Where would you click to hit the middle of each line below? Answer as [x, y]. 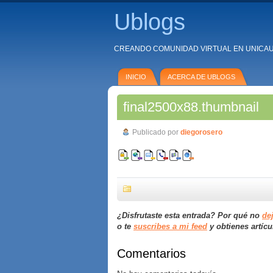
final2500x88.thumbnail [191, 107]
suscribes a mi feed [170, 226]
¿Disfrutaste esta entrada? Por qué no [190, 215]
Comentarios [151, 253]
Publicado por [156, 132]
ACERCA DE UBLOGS [201, 77]
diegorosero [201, 132]
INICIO [136, 77]
